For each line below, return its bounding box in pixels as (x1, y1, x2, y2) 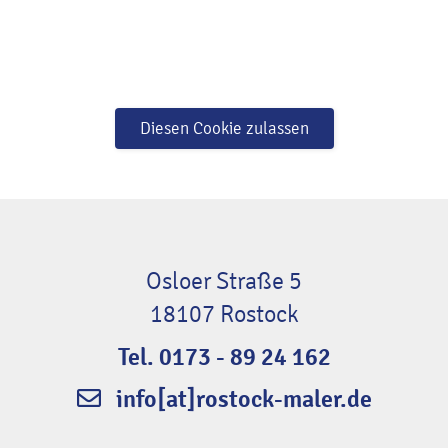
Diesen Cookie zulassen (139, 118, 309, 140)
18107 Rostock (149, 299, 299, 330)
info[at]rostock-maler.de (115, 384, 372, 415)
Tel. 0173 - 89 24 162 (117, 342, 331, 373)
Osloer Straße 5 (146, 266, 302, 297)
